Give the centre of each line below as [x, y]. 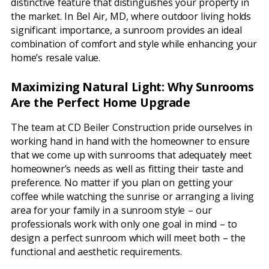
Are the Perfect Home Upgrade [101, 102]
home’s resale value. [56, 57]
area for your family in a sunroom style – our [111, 210]
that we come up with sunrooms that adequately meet [131, 155]
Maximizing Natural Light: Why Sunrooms [132, 86]
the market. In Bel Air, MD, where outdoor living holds [131, 16]
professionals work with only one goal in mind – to [124, 224]
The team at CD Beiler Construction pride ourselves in [131, 128]
